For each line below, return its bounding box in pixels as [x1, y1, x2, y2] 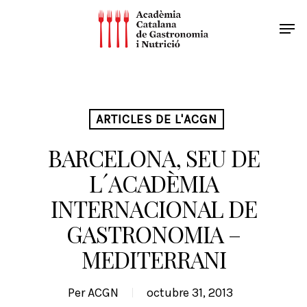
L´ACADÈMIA [88, 168, 219, 198]
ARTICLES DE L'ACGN [96, 112, 217, 127]
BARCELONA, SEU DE [47, 143, 260, 173]
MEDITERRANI [81, 244, 226, 274]
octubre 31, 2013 [146, 285, 233, 300]
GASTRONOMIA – [66, 219, 241, 249]
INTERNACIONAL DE [50, 193, 257, 223]
